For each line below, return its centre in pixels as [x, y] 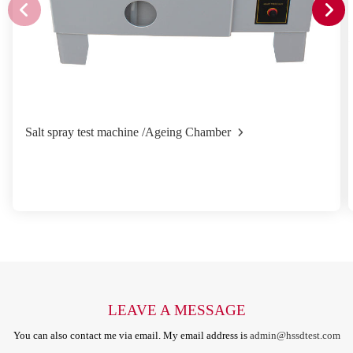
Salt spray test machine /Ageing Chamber [128, 132]
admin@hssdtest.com [295, 336]
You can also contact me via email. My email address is [131, 336]
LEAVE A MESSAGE [176, 310]
